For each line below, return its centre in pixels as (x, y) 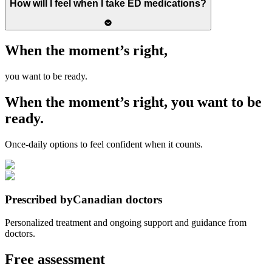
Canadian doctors (117, 199)
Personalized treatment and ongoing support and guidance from (126, 223)
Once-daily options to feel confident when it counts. (104, 144)
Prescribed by (39, 199)
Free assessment (55, 260)
